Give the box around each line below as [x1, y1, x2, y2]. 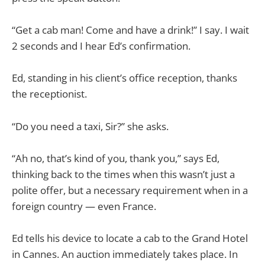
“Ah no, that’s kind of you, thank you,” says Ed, [12, 151, 219, 165]
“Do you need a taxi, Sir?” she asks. [12, 119, 169, 133]
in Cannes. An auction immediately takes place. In [12, 247, 238, 261]
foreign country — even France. [12, 199, 156, 213]
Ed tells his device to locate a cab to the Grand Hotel [12, 231, 248, 245]
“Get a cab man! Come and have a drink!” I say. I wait [12, 23, 249, 37]
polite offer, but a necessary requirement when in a [12, 183, 248, 197]
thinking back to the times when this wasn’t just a [12, 167, 235, 181]
